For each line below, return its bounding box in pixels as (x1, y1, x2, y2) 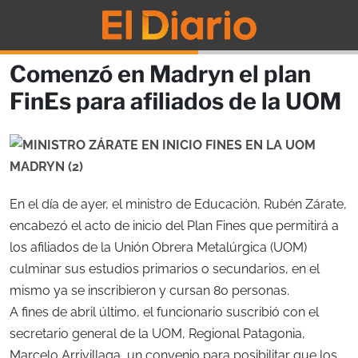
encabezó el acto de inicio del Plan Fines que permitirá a (10, 217, 339, 233)
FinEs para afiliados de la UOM (10, 86, 341, 115)
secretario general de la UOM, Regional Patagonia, (10, 325, 305, 341)
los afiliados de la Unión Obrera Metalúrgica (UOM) (10, 239, 307, 255)
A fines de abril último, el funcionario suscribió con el (10, 304, 319, 320)
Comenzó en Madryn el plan (10, 59, 311, 88)
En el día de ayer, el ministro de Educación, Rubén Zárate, (10, 196, 347, 212)
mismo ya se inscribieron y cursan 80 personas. (10, 282, 289, 298)
